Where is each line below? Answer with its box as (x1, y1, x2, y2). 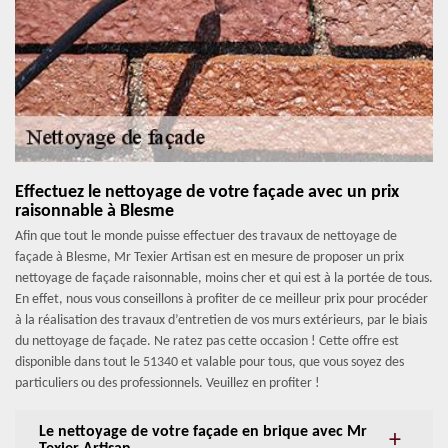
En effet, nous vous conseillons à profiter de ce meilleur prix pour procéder (15, 292, 428, 308)
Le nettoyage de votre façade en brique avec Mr (39, 424, 367, 441)
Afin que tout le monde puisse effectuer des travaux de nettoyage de (15, 229, 397, 245)
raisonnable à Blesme (15, 202, 174, 222)
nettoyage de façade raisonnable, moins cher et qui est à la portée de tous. (15, 271, 433, 287)
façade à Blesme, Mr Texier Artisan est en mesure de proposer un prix (15, 250, 404, 266)
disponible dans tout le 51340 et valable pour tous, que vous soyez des (15, 355, 404, 371)
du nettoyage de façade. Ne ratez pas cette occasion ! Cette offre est (15, 334, 399, 350)
